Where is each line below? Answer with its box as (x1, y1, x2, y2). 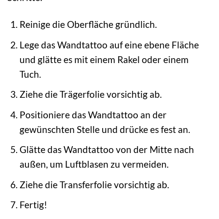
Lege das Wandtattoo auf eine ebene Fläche (19, 39, 199, 50)
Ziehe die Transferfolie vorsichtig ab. (19, 178, 169, 190)
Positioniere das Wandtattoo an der (19, 109, 167, 120)
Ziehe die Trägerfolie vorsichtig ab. (19, 88, 162, 100)
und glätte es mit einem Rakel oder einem (19, 53, 189, 65)
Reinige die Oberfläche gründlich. (19, 18, 157, 30)
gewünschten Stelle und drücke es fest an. (19, 123, 190, 135)
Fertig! (19, 199, 47, 211)
